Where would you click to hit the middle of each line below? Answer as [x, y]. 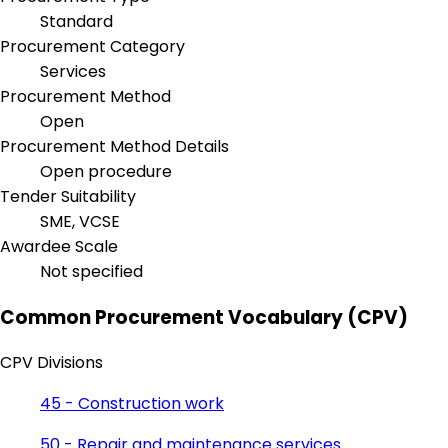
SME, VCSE [80, 222]
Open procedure [106, 172]
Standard [76, 22]
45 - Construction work [132, 404]
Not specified [91, 272]
